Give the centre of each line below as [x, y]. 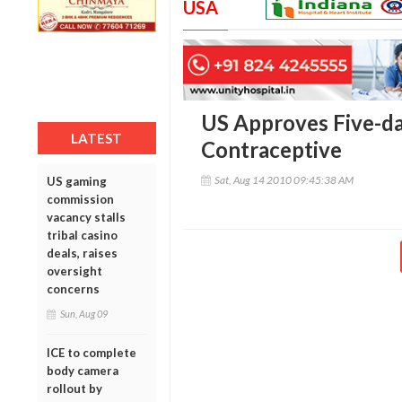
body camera [83, 370]
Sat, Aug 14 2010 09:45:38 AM [284, 180]
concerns [73, 288]
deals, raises [82, 253]
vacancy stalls [86, 217]
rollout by [74, 388]
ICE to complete [92, 352]
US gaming [77, 181]
